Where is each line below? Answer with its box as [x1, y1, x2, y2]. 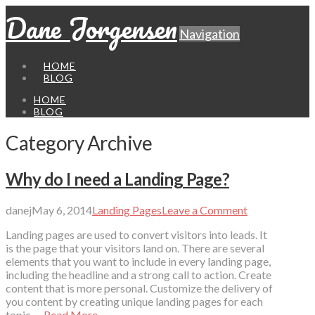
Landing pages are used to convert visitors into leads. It [6, 227, 267, 241]
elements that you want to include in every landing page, [6, 254, 271, 268]
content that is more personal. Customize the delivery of [6, 281, 273, 295]
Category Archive [6, 130, 153, 155]
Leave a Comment [162, 202, 247, 217]
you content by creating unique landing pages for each [6, 294, 263, 308]
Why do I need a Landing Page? [6, 168, 229, 189]
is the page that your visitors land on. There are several [6, 240, 264, 255]
